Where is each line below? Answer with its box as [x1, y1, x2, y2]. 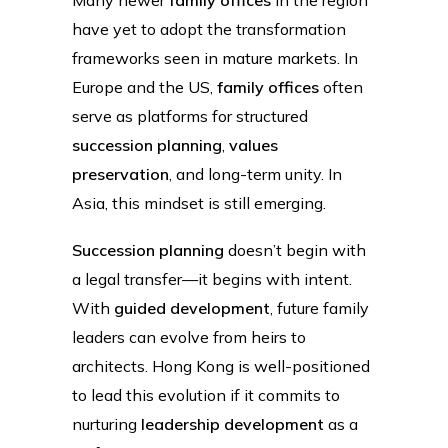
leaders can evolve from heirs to [72, 326, 306, 347]
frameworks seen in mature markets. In [72, 47, 358, 68]
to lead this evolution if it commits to [72, 384, 340, 405]
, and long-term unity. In [169, 163, 342, 184]
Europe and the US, [72, 76, 217, 97]
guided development [114, 297, 270, 318]
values [229, 134, 278, 155]
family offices [217, 76, 319, 97]
